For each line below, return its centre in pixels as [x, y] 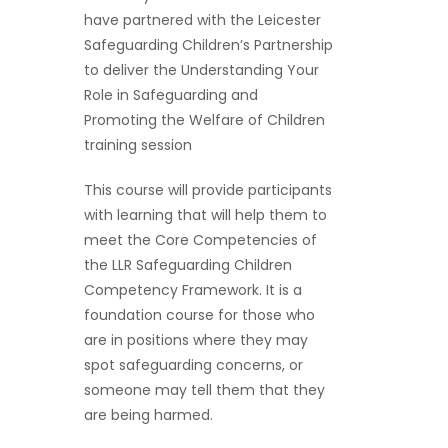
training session [138, 145]
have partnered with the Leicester [202, 20]
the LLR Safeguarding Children [188, 265]
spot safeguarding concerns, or [193, 365]
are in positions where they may [196, 340]
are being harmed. [148, 415]
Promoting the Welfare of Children [204, 120]
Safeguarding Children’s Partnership [208, 45]
